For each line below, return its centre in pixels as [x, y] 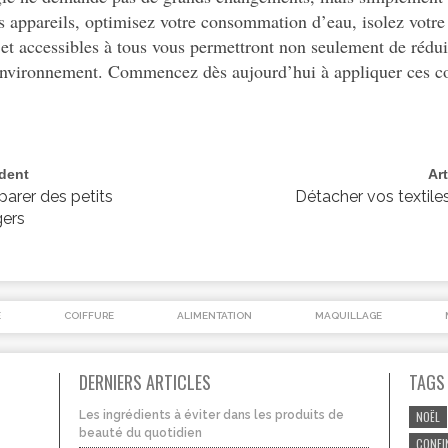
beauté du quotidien [140, 432]
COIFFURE [89, 315]
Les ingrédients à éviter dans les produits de [211, 414]
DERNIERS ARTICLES [145, 381]
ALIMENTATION [214, 315]
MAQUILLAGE [348, 315]
